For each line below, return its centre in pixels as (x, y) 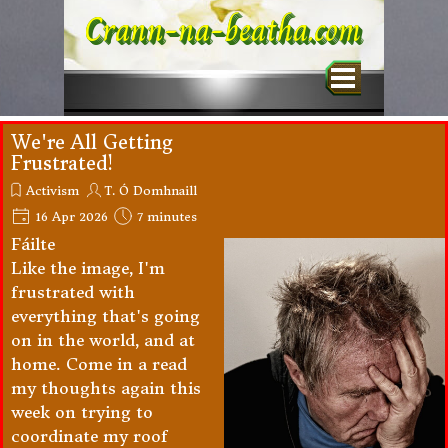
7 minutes (165, 216)
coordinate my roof (89, 436)
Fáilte (33, 244)
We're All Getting (92, 142)
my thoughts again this (106, 388)
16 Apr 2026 (69, 216)
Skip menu (256, 70)
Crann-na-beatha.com (222, 29)
